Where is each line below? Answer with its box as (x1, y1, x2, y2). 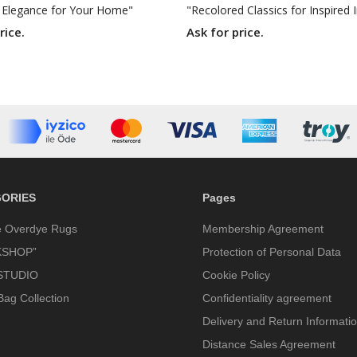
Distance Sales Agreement (202, 338, 335, 351)
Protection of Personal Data (202, 245, 341, 259)
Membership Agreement (202, 222, 324, 236)
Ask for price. (186, 24, 264, 41)
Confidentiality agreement (202, 292, 331, 305)
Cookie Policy (202, 269, 270, 282)
